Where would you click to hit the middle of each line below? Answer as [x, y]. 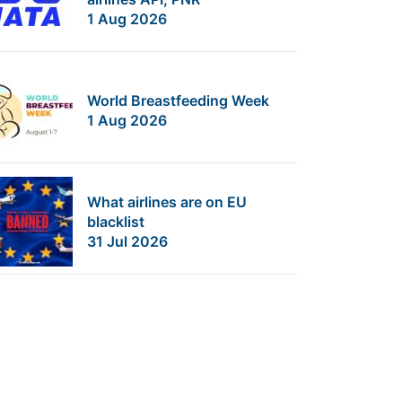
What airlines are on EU [167, 202]
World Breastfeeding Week [178, 100]
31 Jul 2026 [127, 241]
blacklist [116, 222]
